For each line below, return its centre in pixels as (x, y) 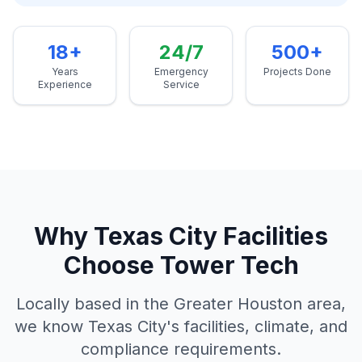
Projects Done (297, 72)
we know (51, 326)
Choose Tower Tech (181, 265)
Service (181, 84)
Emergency (181, 72)
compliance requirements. (181, 349)
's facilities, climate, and (257, 326)
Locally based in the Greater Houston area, (181, 304)
